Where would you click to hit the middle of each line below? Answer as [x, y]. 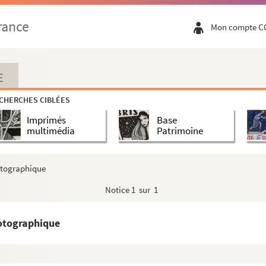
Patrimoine [180, 130]
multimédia [51, 130]
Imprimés [46, 120]
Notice [118, 190]
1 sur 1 [145, 190]
